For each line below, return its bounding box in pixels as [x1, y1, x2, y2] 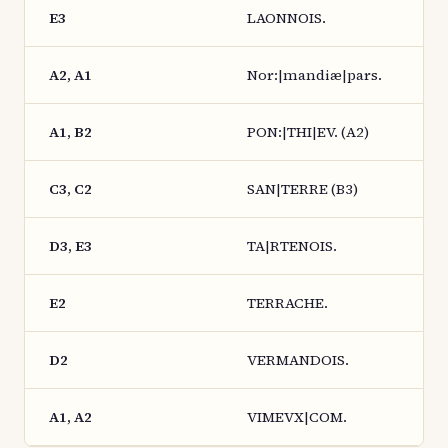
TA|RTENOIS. [247, 236, 337, 256]
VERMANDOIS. [247, 350, 349, 370]
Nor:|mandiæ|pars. [247, 65, 382, 85]
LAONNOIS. [247, 8, 326, 28]
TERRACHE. [247, 293, 328, 313]
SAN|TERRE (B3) [247, 179, 358, 199]
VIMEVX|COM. [247, 407, 347, 427]
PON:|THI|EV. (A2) [247, 122, 369, 142]
